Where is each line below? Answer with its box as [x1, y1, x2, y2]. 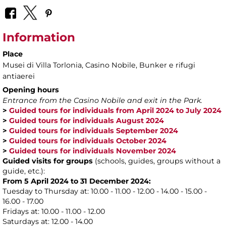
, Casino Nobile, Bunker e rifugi [82, 61, 195, 70]
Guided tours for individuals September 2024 [9, 126, 178, 136]
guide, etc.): [3, 166, 45, 176]
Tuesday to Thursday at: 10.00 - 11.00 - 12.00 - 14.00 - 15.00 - [3, 187, 207, 196]
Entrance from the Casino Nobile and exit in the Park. [3, 96, 202, 105]
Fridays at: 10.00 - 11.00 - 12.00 [3, 207, 105, 216]
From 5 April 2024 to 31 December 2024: [3, 177, 151, 186]
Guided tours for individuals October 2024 [9, 136, 166, 146]
